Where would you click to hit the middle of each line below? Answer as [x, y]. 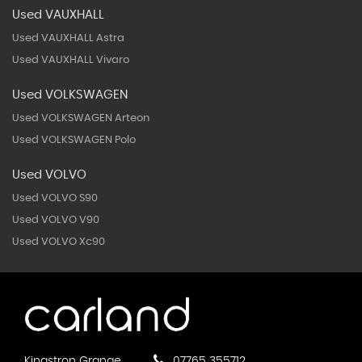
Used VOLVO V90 [56, 220]
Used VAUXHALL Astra [68, 38]
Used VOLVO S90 [55, 198]
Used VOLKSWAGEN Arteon [81, 118]
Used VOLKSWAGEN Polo [74, 140]
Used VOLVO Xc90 [59, 242]
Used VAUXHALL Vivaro [71, 60]
